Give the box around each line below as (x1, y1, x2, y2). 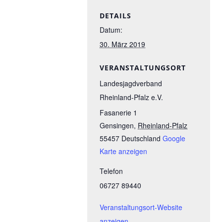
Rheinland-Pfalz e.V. (100, 92, 163, 102)
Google (163, 133, 185, 143)
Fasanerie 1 (100, 108, 137, 117)
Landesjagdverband (100, 78, 162, 88)
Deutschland (121, 133, 161, 143)
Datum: (100, 25, 122, 35)
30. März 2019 (100, 39, 145, 49)
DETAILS (100, 11, 131, 20)
